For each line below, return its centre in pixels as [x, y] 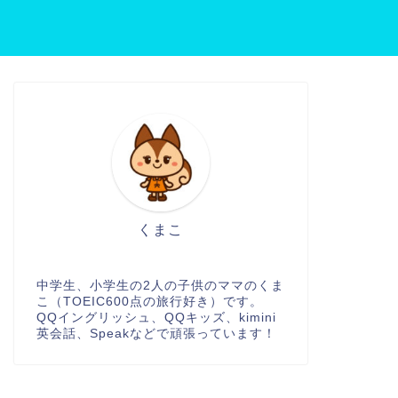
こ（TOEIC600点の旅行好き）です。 [149, 302]
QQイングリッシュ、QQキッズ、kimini [156, 318]
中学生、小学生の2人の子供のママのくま [160, 286]
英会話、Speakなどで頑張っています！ [156, 334]
